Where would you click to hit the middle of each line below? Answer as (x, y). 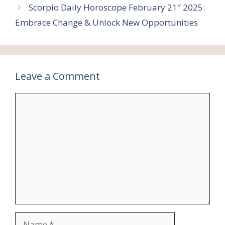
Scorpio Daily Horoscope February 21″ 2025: (117, 7)
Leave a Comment (58, 76)
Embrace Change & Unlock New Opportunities (106, 22)
